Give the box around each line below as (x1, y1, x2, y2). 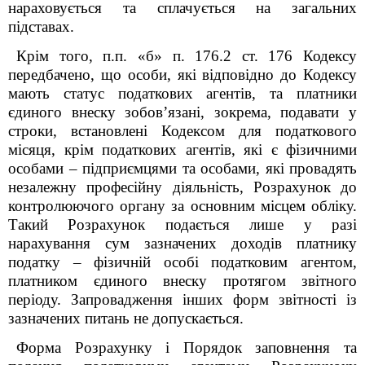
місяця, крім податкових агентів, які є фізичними (8, 141, 357, 158)
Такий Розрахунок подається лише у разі (8, 216, 357, 233)
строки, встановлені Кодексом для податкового (8, 122, 357, 139)
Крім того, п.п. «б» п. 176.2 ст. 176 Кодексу (16, 47, 357, 64)
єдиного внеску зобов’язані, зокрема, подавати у (8, 103, 357, 121)
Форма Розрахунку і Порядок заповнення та (16, 339, 357, 356)
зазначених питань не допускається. (8, 310, 244, 327)
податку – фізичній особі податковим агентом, (8, 253, 357, 270)
